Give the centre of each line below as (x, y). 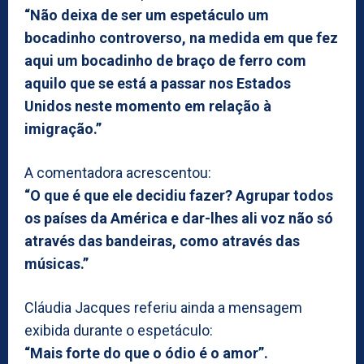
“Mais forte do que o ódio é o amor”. (146, 353)
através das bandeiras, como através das (162, 240)
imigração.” (63, 128)
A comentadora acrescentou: (118, 172)
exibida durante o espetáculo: (119, 330)
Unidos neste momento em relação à (148, 106)
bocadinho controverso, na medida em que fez (181, 37)
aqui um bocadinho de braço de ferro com (165, 60)
